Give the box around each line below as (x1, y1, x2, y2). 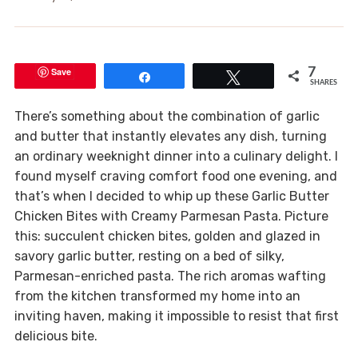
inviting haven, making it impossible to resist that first (14, 308, 339, 324)
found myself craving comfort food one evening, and (14, 169, 337, 185)
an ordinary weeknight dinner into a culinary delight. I (14, 149, 338, 165)
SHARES (310, 79, 338, 87)
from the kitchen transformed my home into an (14, 288, 300, 304)
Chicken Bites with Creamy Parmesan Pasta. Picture (14, 209, 328, 225)
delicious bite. (14, 328, 97, 344)
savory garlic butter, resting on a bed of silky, (14, 249, 284, 265)
